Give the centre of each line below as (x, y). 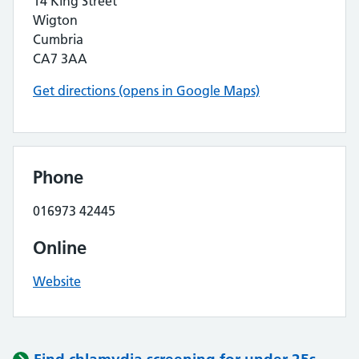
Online (60, 248)
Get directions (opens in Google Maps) (146, 91)
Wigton (55, 20)
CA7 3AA (60, 58)
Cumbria (58, 39)
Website (57, 281)
